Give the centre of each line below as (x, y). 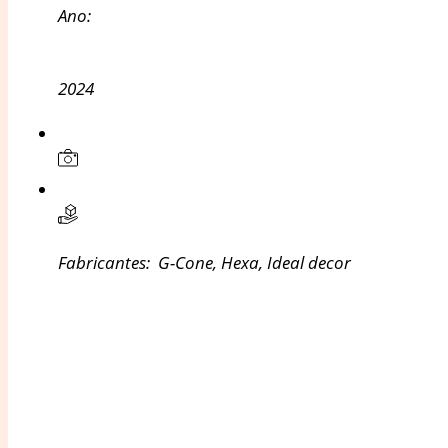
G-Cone (185, 262)
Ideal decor (309, 262)
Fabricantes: (108, 262)
